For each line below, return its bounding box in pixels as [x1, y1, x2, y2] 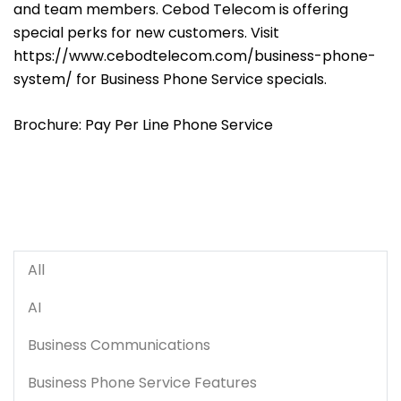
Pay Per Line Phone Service [85, 114, 273, 135]
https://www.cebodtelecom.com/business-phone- [13, 45, 376, 66]
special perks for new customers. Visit [13, 21, 279, 43]
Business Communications [28, 334, 210, 355]
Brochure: [13, 114, 85, 135]
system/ [13, 68, 76, 90]
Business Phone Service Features [28, 371, 257, 393]
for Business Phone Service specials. [76, 68, 327, 90]
